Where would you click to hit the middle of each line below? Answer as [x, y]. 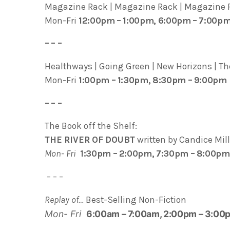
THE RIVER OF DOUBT [90, 140]
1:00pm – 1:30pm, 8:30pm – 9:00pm [153, 80]
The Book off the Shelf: [91, 126]
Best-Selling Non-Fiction [136, 200]
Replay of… [65, 200]
